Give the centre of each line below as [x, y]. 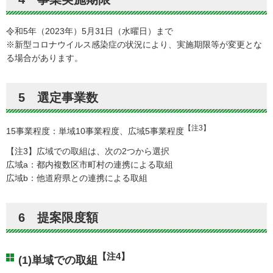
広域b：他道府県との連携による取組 [77, 178]
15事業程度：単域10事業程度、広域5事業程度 [95, 131]
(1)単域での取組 [58, 260]
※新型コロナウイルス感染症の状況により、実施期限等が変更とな [134, 44]
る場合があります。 [44, 58]
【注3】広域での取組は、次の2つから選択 [88, 151]
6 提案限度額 [58, 217]
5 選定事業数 [58, 97]
